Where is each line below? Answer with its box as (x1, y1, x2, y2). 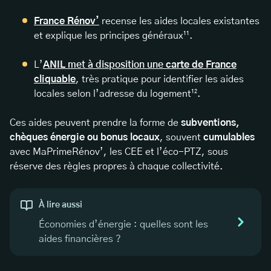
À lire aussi (39, 201, 82, 210)
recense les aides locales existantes (99, 16, 260, 27)
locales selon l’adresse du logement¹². (34, 89, 201, 99)
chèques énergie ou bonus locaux (10, 132, 160, 143)
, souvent (160, 132, 203, 143)
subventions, (181, 118, 240, 128)
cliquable (34, 74, 76, 85)
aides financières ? (39, 234, 121, 244)
